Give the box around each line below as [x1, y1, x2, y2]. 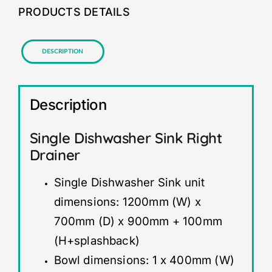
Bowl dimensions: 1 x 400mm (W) [53, 253, 234, 268]
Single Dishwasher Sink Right [29, 129, 222, 148]
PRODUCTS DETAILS [18, 5, 130, 19]
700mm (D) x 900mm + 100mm [53, 214, 222, 229]
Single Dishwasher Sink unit [53, 175, 205, 190]
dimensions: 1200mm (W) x [53, 195, 201, 209]
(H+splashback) [53, 234, 140, 248]
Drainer [29, 146, 80, 165]
